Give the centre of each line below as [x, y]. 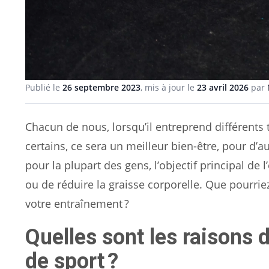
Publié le [44, 87]
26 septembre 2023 [101, 87]
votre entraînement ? [77, 203]
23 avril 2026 [223, 87]
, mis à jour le [169, 87]
